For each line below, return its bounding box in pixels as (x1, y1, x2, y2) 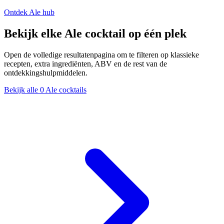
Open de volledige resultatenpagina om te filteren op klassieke (4, 50, 199, 59)
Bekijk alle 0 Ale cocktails (4, 85, 86, 94)
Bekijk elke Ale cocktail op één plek (4, 26, 186, 40)
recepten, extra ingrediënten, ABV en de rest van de (4, 59, 167, 68)
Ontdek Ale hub (4, 7, 54, 16)
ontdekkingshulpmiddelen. (4, 68, 87, 77)
